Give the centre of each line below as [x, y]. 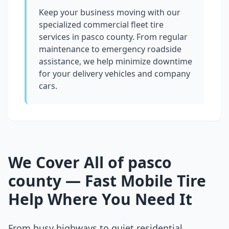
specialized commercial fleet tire [101, 25]
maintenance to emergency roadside [110, 49]
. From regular [160, 37]
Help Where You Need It [100, 199]
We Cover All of [68, 163]
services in [60, 37]
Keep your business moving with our [110, 13]
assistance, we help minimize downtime [116, 62]
